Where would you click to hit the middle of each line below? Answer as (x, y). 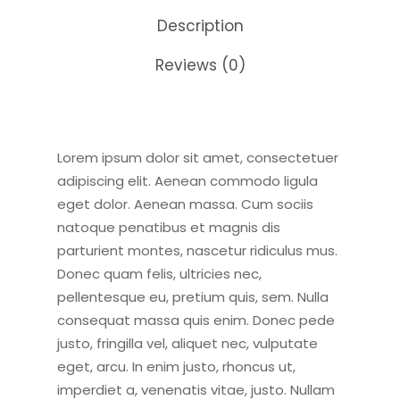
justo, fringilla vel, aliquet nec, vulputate (187, 343)
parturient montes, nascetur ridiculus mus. (197, 250)
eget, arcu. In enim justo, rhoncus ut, (176, 367)
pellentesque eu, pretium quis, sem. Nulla (193, 297)
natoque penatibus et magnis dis (169, 227)
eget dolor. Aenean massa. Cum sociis (185, 204)
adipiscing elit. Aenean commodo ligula (187, 181)
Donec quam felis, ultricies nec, (159, 274)
